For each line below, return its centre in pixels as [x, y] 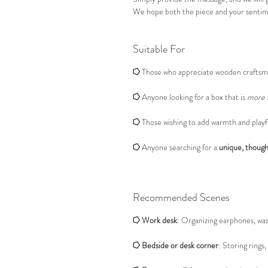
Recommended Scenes [181, 197]
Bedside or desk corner [180, 245]
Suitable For [159, 49]
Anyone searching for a [179, 147]
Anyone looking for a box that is [194, 97]
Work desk [159, 220]
